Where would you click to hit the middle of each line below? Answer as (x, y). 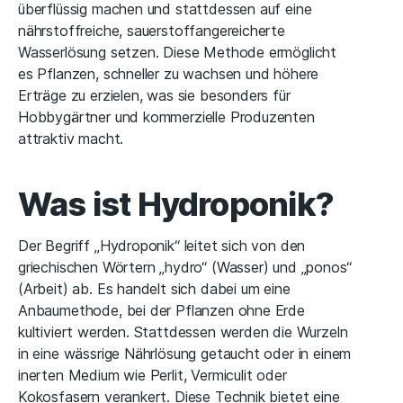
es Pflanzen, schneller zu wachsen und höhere (169, 74)
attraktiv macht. (71, 139)
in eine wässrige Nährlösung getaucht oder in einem (185, 354)
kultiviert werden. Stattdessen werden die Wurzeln (183, 332)
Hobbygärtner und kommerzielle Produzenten (166, 117)
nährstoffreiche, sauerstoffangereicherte (152, 31)
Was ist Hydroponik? (176, 205)
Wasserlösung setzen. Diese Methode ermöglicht (178, 53)
